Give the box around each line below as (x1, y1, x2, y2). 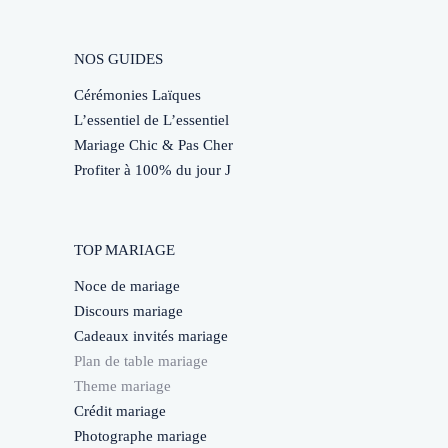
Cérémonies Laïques (74, 87, 201, 104)
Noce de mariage (74, 278, 180, 295)
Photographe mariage (74, 428, 207, 445)
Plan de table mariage (74, 353, 208, 370)
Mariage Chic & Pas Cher (74, 137, 233, 154)
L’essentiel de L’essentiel (74, 112, 229, 129)
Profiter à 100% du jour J (74, 162, 231, 179)
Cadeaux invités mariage (74, 328, 228, 345)
